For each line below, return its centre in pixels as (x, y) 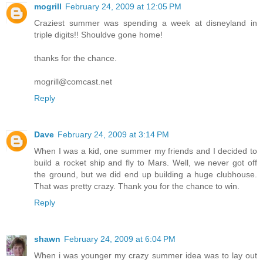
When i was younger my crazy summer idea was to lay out (146, 256)
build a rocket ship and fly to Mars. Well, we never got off (146, 163)
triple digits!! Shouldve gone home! (98, 35)
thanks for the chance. (75, 58)
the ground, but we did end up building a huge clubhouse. (146, 175)
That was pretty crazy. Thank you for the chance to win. (137, 186)
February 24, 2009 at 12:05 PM (123, 7)
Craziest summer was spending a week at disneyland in (146, 23)
